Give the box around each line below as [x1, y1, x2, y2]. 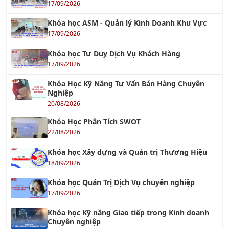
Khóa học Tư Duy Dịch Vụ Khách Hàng [48, 1, 180, 11]
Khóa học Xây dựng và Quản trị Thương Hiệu [48, 100, 207, 110]
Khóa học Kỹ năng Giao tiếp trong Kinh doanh [48, 161, 209, 171]
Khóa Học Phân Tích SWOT [48, 70, 141, 80]
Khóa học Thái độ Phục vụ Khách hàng [48, 198, 182, 209]
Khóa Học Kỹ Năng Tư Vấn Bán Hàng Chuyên [48, 32, 204, 42]
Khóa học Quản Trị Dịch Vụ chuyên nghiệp [48, 130, 195, 140]
